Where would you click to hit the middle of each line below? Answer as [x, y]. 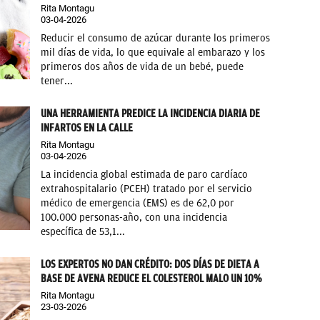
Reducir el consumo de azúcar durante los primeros [156, 38]
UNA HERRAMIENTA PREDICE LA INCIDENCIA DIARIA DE [151, 113]
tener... [57, 81]
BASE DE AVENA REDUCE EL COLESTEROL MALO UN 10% [151, 278]
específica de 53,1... [83, 231]
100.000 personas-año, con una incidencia [134, 217]
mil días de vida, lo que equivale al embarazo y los [153, 52]
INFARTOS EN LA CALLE [87, 127]
